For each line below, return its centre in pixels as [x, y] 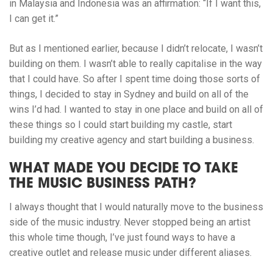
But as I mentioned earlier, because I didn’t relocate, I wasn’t [136, 49]
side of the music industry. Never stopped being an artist [130, 222]
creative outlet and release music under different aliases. [130, 253]
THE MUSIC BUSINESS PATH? [103, 185]
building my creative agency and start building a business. [132, 140]
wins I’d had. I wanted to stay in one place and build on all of [136, 110]
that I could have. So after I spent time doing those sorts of [135, 79]
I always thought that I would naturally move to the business [136, 207]
